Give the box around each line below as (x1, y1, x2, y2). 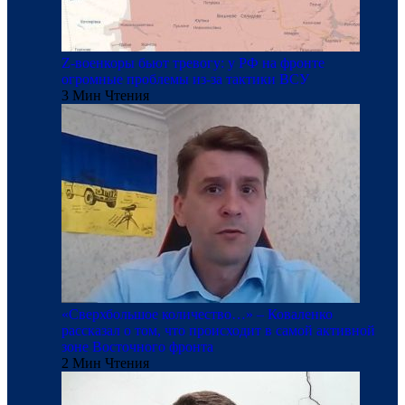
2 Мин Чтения (61, 355, 149, 371)
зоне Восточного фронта (61, 339, 213, 354)
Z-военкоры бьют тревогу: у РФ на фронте (61, 55, 325, 71)
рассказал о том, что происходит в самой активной (61, 323, 375, 338)
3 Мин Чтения (61, 88, 149, 103)
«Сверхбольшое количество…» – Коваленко (61, 306, 333, 322)
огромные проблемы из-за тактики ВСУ (61, 71, 309, 87)
